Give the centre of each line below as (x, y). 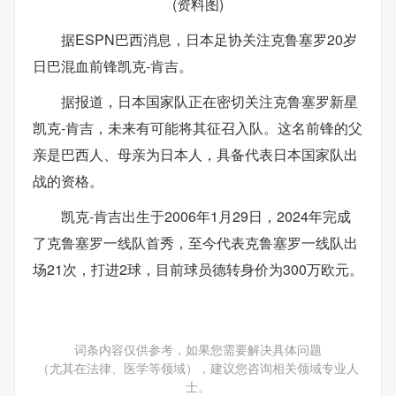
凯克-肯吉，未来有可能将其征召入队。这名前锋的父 (198, 128)
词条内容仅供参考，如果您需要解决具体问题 (198, 349)
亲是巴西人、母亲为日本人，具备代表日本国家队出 (195, 154)
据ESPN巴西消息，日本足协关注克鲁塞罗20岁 (209, 39)
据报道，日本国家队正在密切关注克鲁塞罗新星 (209, 101)
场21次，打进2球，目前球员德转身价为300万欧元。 (198, 269)
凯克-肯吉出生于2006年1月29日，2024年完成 (206, 216)
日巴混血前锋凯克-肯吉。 (113, 66)
